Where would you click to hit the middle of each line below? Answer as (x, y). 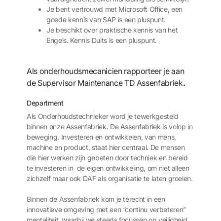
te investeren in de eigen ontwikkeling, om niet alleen (108, 168)
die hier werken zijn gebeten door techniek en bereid (107, 158)
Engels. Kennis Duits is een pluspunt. (102, 40)
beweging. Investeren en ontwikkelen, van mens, (101, 137)
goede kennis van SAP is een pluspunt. (106, 19)
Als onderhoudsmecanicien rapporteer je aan (106, 71)
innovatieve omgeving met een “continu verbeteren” (106, 209)
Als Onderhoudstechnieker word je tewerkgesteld (103, 116)
